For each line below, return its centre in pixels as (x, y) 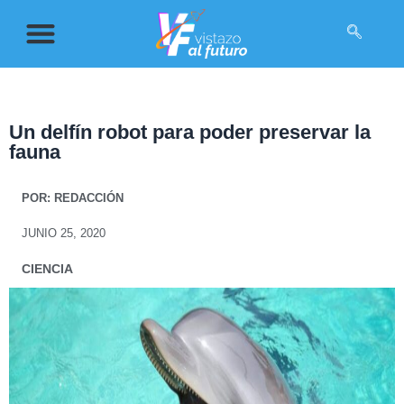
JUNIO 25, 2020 (64, 233)
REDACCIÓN (87, 197)
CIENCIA (47, 268)
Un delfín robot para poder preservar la (190, 132)
